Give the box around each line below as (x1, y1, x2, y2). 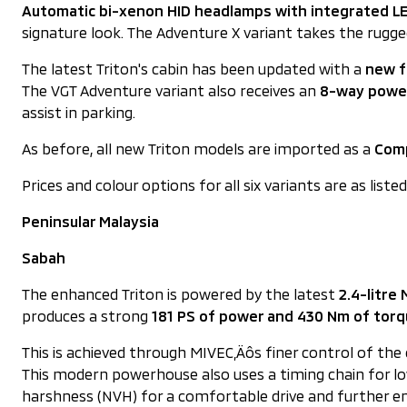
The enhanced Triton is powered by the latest (22, 285, 339, 303)
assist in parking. (22, 104, 135, 121)
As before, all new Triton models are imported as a (22, 140, 374, 157)
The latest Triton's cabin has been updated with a (22, 60, 365, 77)
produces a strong (22, 307, 152, 324)
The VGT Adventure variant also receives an (22, 82, 320, 99)
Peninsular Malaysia (22, 213, 159, 230)
